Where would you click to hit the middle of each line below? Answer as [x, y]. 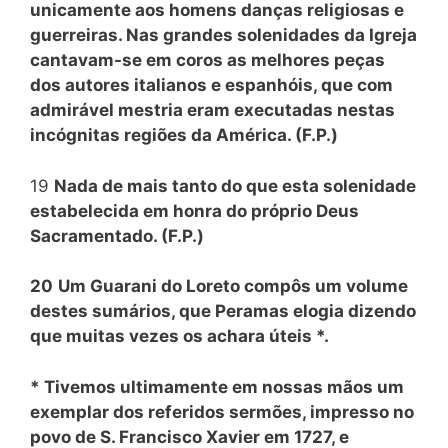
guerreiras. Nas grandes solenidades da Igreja [223, 35]
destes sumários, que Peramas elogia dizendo [223, 311]
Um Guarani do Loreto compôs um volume [233, 286]
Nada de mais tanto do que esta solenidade [235, 185]
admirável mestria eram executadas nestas [212, 110]
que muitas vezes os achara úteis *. [179, 336]
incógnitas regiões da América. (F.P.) [184, 135]
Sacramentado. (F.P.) [117, 235]
